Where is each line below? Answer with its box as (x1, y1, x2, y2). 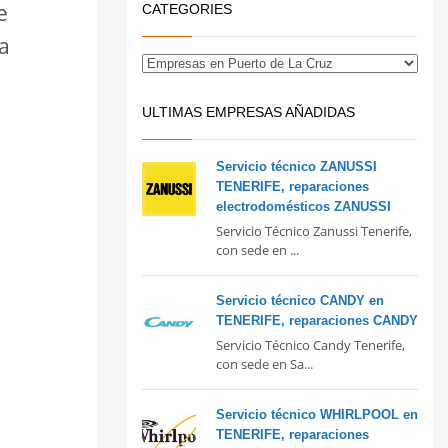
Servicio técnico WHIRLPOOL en (216, 406, 418, 422)
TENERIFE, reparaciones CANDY (216, 312, 418, 328)
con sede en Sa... (216, 354, 313, 373)
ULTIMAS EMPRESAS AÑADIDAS (142, 103, 355, 120)
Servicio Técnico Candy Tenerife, (216, 335, 405, 354)
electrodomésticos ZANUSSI (216, 198, 391, 214)
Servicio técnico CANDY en (216, 292, 384, 308)
